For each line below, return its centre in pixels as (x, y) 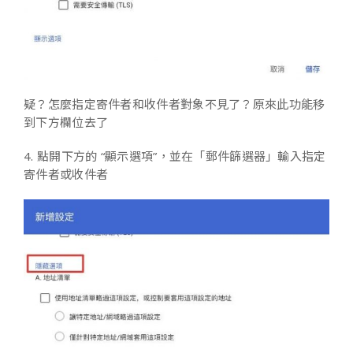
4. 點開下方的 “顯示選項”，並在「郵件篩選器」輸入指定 (175, 156)
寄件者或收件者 (66, 175)
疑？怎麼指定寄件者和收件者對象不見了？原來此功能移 (175, 104)
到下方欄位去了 (66, 123)
